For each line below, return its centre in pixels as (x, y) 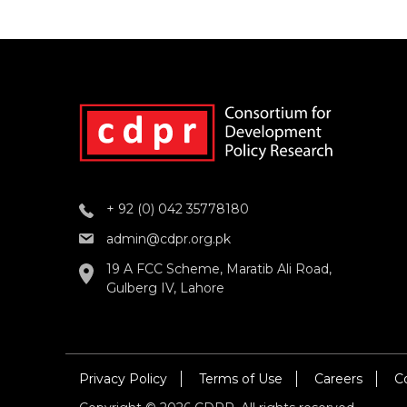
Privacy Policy (123, 379)
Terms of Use (241, 379)
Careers (338, 379)
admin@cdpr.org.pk (169, 239)
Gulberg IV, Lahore (165, 288)
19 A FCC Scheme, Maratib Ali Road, (219, 269)
